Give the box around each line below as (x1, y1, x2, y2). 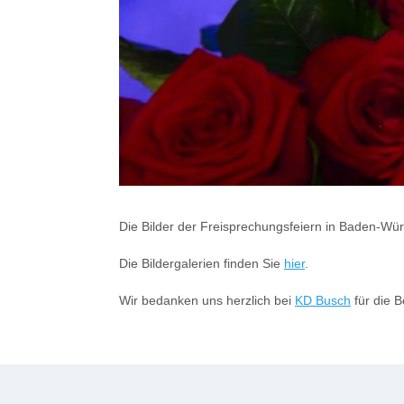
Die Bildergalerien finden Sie (119, 256, 284, 271)
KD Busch (295, 293, 351, 308)
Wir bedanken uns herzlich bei (119, 293, 295, 308)
